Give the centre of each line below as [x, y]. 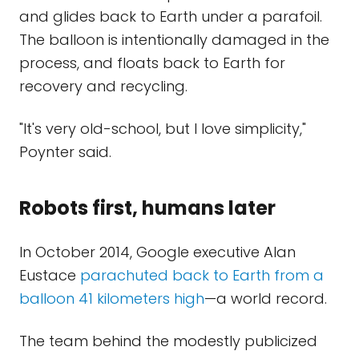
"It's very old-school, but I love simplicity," [163, 129]
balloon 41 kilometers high [112, 298]
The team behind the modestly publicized [168, 341]
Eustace [50, 275]
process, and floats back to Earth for [152, 63]
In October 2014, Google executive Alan [157, 252]
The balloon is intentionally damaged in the [174, 40]
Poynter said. [65, 152]
